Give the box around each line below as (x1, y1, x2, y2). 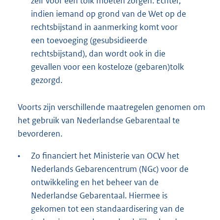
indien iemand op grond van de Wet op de (31, 8, 186, 20)
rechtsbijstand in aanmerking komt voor (31, 22, 178, 33)
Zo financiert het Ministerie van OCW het (31, 150, 179, 162)
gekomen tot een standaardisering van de (31, 203, 184, 215)
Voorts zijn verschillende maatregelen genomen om (18, 102, 205, 113)
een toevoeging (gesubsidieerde (31, 35, 147, 46)
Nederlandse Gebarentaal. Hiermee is (31, 190, 167, 201)
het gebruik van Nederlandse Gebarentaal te (18, 115, 180, 126)
